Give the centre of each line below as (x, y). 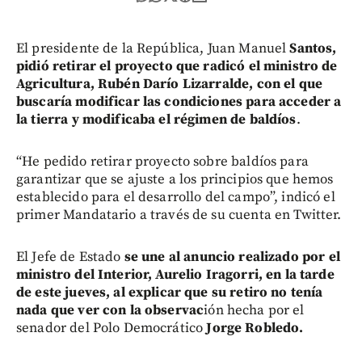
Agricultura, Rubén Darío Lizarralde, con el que (170, 84)
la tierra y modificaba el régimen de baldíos (156, 119)
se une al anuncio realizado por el (232, 257)
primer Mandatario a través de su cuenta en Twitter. (179, 215)
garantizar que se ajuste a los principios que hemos (175, 179)
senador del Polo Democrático (112, 328)
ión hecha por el (254, 310)
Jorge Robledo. (255, 328)
